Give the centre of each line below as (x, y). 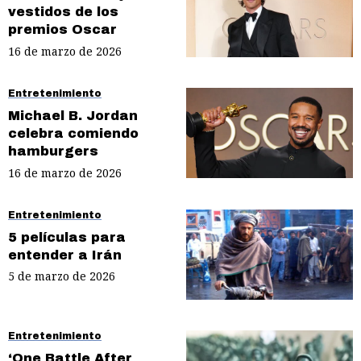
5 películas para (67, 237)
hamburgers (53, 151)
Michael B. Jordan (73, 115)
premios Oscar (62, 30)
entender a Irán (65, 255)
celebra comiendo (73, 133)
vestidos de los (63, 12)
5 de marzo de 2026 (62, 276)
